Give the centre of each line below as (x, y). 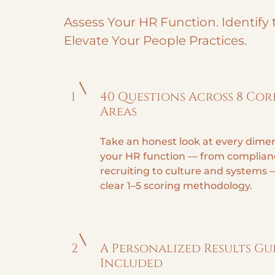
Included (131, 263)
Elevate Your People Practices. (155, 41)
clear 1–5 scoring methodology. (176, 186)
